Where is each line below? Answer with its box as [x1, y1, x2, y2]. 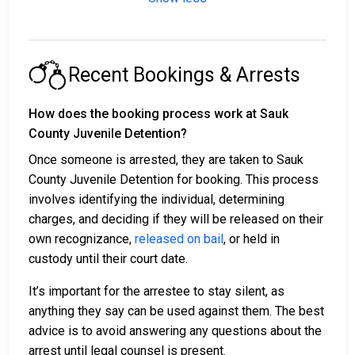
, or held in [223, 231, 280, 247]
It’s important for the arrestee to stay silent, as [29, 284, 284, 300]
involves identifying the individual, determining [29, 192, 284, 208]
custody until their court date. [29, 251, 188, 267]
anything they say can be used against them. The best [29, 303, 324, 319]
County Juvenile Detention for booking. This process [29, 172, 319, 188]
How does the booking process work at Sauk [29, 106, 288, 122]
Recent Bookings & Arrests [68, 63, 300, 87]
